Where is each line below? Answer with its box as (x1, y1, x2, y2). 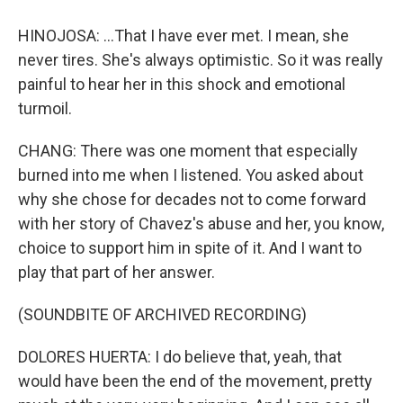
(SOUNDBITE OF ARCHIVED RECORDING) (18, 305, 307, 324)
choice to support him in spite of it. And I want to (18, 238, 362, 257)
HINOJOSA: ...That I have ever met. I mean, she (18, 26, 349, 45)
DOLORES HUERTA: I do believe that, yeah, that (18, 347, 342, 366)
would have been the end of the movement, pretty (18, 372, 372, 390)
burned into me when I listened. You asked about (18, 166, 363, 184)
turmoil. (18, 99, 72, 118)
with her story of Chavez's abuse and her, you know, (18, 214, 384, 233)
